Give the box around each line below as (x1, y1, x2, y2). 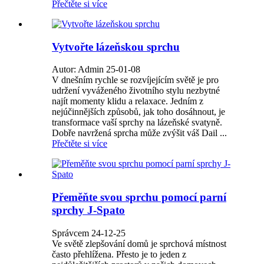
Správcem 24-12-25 (52, 227, 126, 238)
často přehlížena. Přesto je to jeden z (52, 249, 186, 259)
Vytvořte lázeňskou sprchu (52, 40, 180, 53)
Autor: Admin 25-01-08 (52, 64, 140, 75)
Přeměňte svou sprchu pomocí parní (52, 191, 226, 204)
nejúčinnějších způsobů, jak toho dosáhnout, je (52, 107, 225, 117)
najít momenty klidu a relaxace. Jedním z (52, 96, 203, 107)
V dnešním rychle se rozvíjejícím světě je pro (52, 75, 219, 85)
